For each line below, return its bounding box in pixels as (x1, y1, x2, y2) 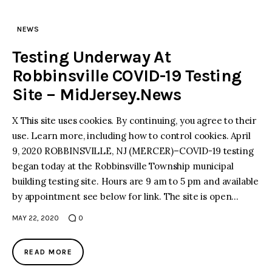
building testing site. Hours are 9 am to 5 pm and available (12, 175, 259, 188)
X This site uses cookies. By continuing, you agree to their (12, 115, 257, 127)
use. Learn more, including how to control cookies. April (12, 130, 251, 142)
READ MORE (24, 248, 72, 257)
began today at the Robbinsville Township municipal (12, 160, 234, 172)
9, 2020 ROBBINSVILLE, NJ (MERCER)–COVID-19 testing (12, 145, 254, 157)
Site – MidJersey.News (12, 84, 182, 105)
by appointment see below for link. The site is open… (12, 191, 239, 203)
